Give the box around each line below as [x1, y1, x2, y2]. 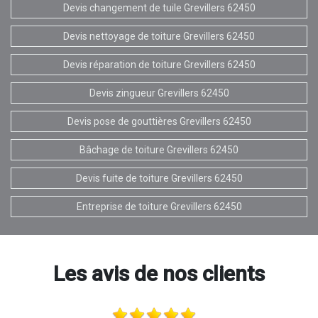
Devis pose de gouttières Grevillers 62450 [67, 115, 251, 127]
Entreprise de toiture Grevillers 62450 [76, 200, 242, 212]
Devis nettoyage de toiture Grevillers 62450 [63, 30, 255, 42]
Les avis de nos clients [53, 261, 265, 286]
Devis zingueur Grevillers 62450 [89, 87, 229, 99]
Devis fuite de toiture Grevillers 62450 [75, 172, 243, 184]
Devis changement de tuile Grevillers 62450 [62, 1, 256, 13]
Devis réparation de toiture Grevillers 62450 [62, 58, 256, 70]
